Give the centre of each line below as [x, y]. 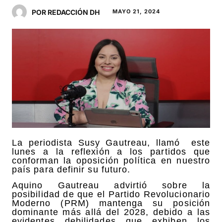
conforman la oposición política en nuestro [111, 160]
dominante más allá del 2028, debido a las [111, 212]
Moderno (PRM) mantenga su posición [111, 203]
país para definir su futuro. [71, 169]
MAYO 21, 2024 [136, 11]
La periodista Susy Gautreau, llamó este [111, 142]
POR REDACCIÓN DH [66, 12]
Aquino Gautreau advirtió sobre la [111, 185]
